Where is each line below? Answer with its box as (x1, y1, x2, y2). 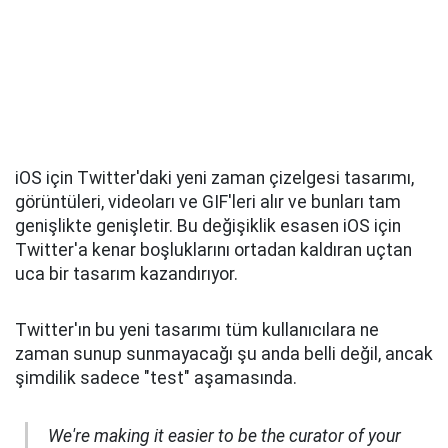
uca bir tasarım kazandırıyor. (15, 264, 238, 285)
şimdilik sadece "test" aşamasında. (15, 368, 297, 389)
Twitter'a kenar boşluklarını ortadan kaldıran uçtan (15, 240, 412, 261)
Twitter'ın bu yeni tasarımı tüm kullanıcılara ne (15, 320, 379, 341)
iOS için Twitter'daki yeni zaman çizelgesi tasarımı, (15, 168, 414, 189)
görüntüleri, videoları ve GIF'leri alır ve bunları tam (15, 192, 401, 213)
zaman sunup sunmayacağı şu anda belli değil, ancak (15, 344, 433, 365)
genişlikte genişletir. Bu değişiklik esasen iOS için (15, 216, 401, 237)
